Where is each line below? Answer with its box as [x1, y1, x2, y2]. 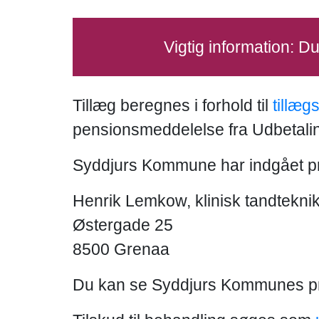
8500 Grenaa [73, 240, 169, 258]
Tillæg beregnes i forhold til [73, 96, 273, 115]
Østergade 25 [73, 216, 173, 234]
